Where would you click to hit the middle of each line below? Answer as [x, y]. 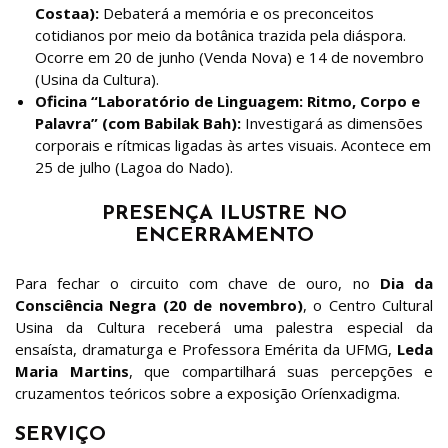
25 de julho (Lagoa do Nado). [134, 166]
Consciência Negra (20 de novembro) [159, 304]
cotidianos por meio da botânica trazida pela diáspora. [220, 34]
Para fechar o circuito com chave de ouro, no [197, 282]
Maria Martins [72, 370]
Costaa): [67, 12]
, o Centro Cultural [368, 304]
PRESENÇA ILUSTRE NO [224, 213]
